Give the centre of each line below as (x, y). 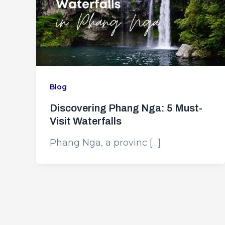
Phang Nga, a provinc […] (105, 142)
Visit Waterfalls (86, 121)
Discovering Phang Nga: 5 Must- (126, 108)
